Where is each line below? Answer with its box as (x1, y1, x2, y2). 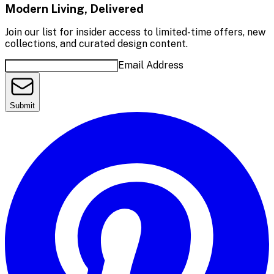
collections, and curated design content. (5, 38, 188, 50)
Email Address (118, 59, 183, 72)
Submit (10, 101, 35, 111)
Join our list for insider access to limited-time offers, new (5, 26, 265, 39)
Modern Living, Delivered (5, 1, 144, 15)
